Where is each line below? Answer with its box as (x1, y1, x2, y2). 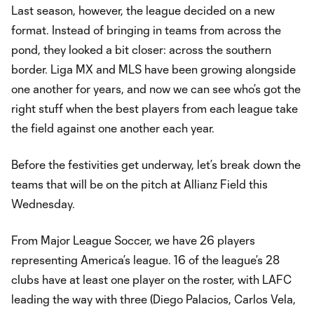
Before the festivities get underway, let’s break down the (11, 158, 301, 171)
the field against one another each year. (11, 121, 214, 135)
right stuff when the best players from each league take (11, 102, 298, 115)
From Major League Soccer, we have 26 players (11, 233, 255, 247)
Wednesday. (11, 197, 75, 210)
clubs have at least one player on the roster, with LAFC (11, 273, 292, 286)
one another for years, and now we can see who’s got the (11, 82, 301, 95)
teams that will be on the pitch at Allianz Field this (11, 177, 268, 191)
